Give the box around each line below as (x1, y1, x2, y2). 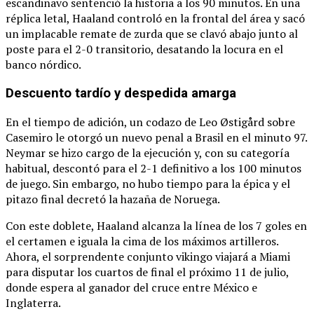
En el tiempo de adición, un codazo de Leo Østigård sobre (6, 114, 295, 130)
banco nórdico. (6, 57, 81, 73)
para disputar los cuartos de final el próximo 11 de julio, (6, 264, 289, 280)
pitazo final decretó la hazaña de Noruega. (6, 191, 220, 207)
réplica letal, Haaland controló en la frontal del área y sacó (6, 11, 305, 27)
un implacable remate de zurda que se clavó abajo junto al (6, 26, 298, 42)
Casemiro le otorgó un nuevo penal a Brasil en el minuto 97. (6, 129, 307, 145)
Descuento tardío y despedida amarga (6, 86, 236, 102)
